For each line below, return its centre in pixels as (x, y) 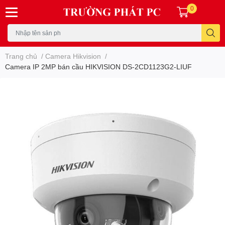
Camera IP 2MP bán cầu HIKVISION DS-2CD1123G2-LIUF (98, 67)
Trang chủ (21, 56)
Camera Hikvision (73, 56)
